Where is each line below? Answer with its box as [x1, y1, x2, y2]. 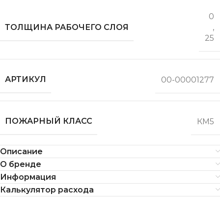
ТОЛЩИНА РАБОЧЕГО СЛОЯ [5, 22, 129, 32]
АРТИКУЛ [5, 75, 46, 84]
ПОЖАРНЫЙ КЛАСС [5, 116, 92, 126]
